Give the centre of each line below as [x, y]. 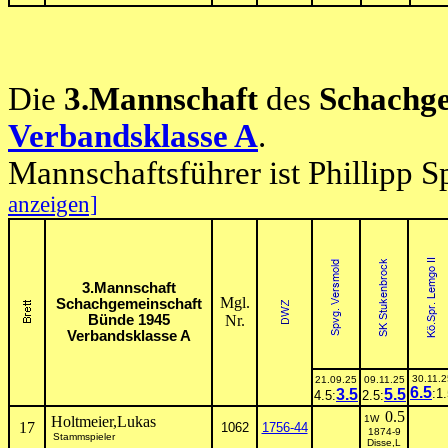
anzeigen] [53, 204]
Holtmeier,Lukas [101, 421]
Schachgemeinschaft [128, 304]
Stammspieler [81, 436]
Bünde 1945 [128, 320]
